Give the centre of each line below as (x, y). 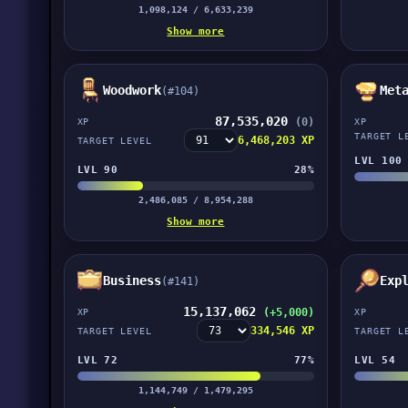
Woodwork (132, 90)
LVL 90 (97, 169)
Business (132, 280)
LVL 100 (378, 160)
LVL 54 (375, 360)
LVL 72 (97, 360)
